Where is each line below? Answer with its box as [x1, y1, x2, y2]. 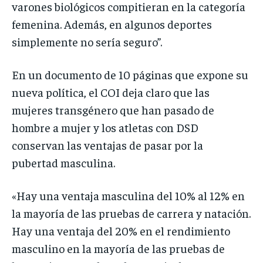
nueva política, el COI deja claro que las [12, 84, 210, 99]
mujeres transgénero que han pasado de [12, 102, 214, 117]
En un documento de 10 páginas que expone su [12, 66, 248, 82]
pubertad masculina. [12, 154, 115, 170]
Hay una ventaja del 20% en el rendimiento [12, 222, 230, 238]
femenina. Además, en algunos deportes [12, 16, 212, 31]
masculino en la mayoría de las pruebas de [12, 240, 225, 255]
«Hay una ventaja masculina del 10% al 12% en [12, 187, 245, 203]
